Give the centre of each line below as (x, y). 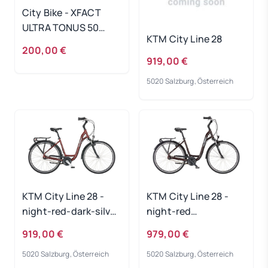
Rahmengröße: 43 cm (71, 226)
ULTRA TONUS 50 (61, 28)
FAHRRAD (44, 43)
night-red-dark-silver (71, 211)
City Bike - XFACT (62, 13)
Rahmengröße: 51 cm (194, 226)
